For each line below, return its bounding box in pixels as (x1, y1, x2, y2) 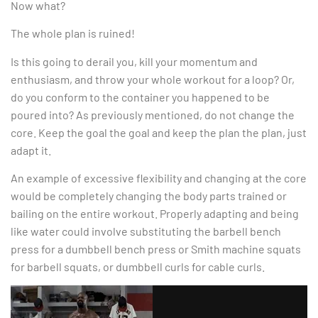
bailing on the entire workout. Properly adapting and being (11, 206, 299, 220)
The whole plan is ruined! (11, 26, 135, 40)
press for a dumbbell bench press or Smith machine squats (11, 241, 301, 256)
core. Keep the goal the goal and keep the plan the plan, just (11, 125, 307, 139)
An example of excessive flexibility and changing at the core (11, 170, 307, 185)
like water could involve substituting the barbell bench (11, 224, 281, 238)
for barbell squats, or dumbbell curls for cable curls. (11, 259, 265, 273)
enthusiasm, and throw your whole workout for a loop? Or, (11, 72, 295, 86)
